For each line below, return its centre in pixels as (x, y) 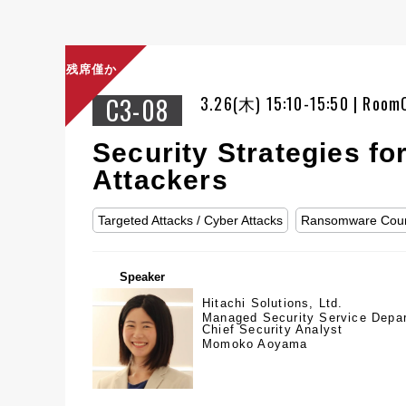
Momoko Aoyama (255, 344)
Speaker (142, 277)
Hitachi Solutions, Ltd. (273, 303)
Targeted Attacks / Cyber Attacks (190, 220)
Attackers (160, 180)
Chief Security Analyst (273, 329)
